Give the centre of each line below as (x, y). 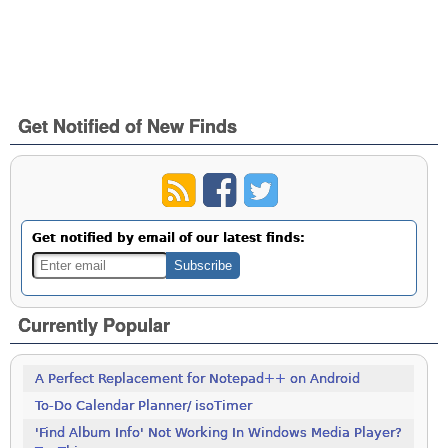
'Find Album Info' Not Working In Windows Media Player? (219, 433)
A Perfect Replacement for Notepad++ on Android (198, 379)
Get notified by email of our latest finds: (169, 238)
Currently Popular (94, 325)
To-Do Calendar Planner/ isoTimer (144, 406)
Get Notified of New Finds (128, 125)
